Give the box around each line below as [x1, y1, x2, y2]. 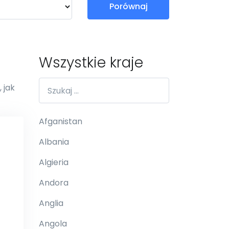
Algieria [39, 156, 68, 168]
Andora [39, 177, 68, 189]
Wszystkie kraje [39, 53, 143, 73]
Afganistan [39, 116, 82, 127]
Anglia [39, 197, 63, 209]
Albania [39, 136, 69, 148]
